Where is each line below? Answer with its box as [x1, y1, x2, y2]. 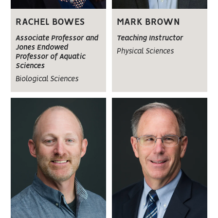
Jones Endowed [16, 44, 69, 52]
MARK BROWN [116, 18, 180, 27]
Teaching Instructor [116, 35, 183, 42]
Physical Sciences [116, 48, 174, 55]
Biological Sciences [16, 76, 79, 83]
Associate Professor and [16, 35, 99, 42]
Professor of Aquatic [16, 54, 86, 61]
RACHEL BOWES [16, 18, 85, 27]
